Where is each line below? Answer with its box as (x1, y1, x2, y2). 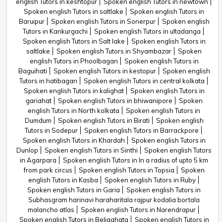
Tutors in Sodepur (25, 126, 78, 134)
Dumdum (24, 116, 52, 124)
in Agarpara (20, 156, 56, 164)
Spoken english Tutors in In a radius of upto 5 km (63, 156, 208, 164)
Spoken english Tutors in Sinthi (45, 146, 138, 154)
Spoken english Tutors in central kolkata (83, 77, 205, 85)
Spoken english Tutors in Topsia (78, 166, 174, 174)
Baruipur (18, 17, 45, 25)
